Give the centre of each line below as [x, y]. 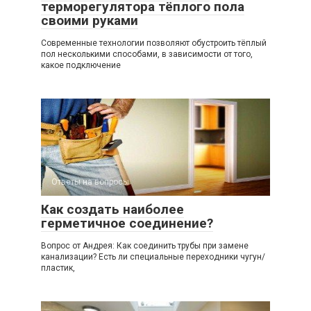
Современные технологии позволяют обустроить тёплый [154, 43]
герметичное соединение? [127, 223]
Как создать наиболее [112, 209]
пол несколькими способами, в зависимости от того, [147, 54]
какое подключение [81, 65]
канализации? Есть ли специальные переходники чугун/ [153, 257]
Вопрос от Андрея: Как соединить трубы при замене [145, 246]
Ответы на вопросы [90, 182]
